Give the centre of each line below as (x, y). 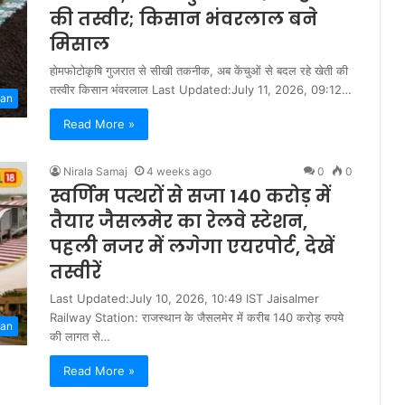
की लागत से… (80, 337)
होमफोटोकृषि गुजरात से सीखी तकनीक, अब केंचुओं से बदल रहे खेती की (199, 71)
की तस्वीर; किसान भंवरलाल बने (184, 19)
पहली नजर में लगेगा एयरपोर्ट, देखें (192, 247)
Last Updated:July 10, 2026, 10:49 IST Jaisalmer (184, 299)
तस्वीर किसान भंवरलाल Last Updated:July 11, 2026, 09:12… (201, 90)
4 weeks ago (179, 172)
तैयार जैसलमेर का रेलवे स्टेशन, (179, 222)
